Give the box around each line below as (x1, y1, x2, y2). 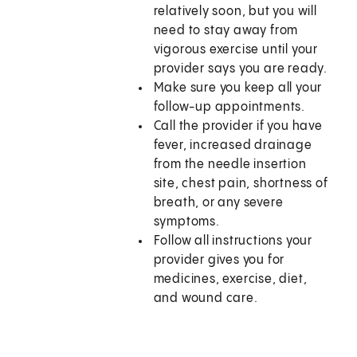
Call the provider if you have (153, 120, 323, 134)
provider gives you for (153, 253, 285, 268)
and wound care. (153, 292, 258, 306)
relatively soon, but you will (153, 5, 317, 19)
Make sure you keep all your (153, 81, 323, 96)
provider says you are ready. (153, 62, 328, 76)
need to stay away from (153, 24, 299, 38)
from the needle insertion (153, 158, 307, 172)
